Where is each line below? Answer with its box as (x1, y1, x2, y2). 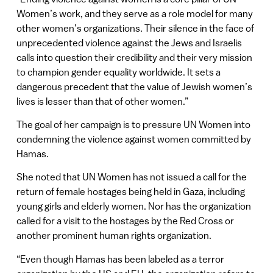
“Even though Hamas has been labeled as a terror (16, 253, 224, 264)
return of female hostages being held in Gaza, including (16, 186, 245, 197)
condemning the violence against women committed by (16, 133, 251, 144)
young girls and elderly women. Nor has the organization (16, 200, 251, 212)
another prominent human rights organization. (16, 230, 211, 241)
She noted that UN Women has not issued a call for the (16, 171, 247, 183)
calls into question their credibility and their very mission (16, 51, 252, 63)
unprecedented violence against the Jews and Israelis (16, 37, 242, 48)
